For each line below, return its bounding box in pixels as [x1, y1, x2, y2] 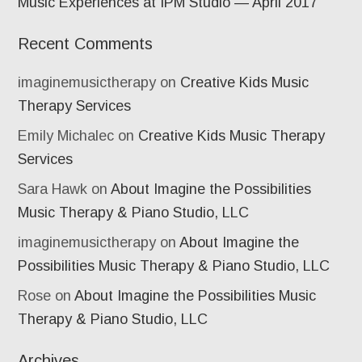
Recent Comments [18, 35, 154, 53]
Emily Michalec [18, 128, 115, 144]
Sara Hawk [18, 181, 88, 197]
